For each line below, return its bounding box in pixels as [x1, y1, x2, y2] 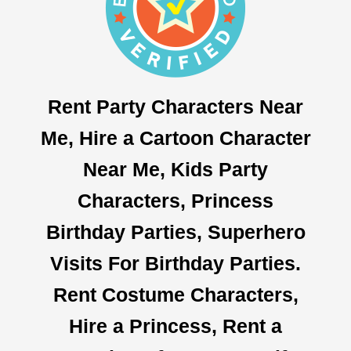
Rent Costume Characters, [52, 284, 299, 306]
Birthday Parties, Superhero [45, 222, 306, 243]
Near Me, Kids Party [83, 159, 268, 180]
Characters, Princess [78, 190, 273, 212]
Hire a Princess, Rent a [69, 316, 282, 337]
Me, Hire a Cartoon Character [40, 128, 311, 149]
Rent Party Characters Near [48, 96, 303, 118]
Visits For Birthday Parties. [50, 253, 301, 274]
